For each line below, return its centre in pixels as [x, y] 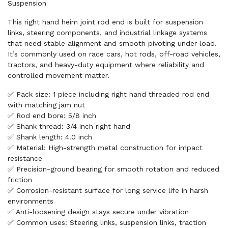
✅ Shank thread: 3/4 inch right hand [69, 126]
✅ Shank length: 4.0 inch [50, 137]
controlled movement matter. [59, 75]
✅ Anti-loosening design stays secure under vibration [98, 212]
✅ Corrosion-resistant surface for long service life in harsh [108, 190]
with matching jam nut [46, 105]
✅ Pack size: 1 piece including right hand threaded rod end [108, 94]
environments [31, 201]
